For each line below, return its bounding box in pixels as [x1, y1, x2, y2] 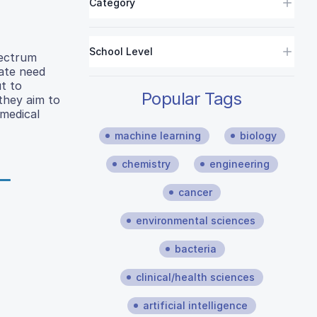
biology [239, 129, 277, 142]
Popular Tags [142, 88, 242, 109]
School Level [89, 45, 153, 57]
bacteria [174, 243, 217, 255]
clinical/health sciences [136, 271, 255, 283]
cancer [178, 186, 212, 198]
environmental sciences [135, 214, 255, 226]
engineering [209, 158, 270, 170]
